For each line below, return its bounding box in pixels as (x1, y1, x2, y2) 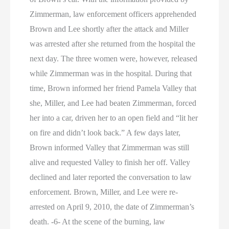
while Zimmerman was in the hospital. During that (30, 69, 192, 78)
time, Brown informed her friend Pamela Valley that (30, 84, 197, 93)
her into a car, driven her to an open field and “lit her (30, 113, 198, 122)
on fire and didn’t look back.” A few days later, (30, 128, 181, 137)
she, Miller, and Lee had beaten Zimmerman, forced (30, 99, 197, 107)
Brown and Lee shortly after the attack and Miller (30, 25, 189, 33)
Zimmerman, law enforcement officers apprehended (30, 10, 197, 18)
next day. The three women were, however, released (30, 54, 198, 63)
